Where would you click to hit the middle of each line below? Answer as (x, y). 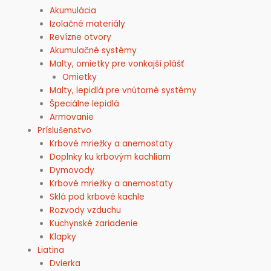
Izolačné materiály (88, 24)
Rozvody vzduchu (86, 210)
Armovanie (72, 117)
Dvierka (65, 263)
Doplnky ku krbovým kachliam (110, 157)
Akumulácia (73, 10)
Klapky (63, 237)
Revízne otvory (81, 37)
